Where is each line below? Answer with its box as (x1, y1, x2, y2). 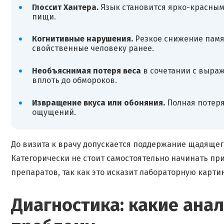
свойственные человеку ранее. (31, 43, 154, 53)
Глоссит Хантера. (31, 2, 98, 12)
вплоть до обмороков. (31, 75, 117, 85)
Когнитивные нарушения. (31, 34, 133, 44)
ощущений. (31, 107, 76, 117)
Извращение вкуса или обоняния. (31, 97, 165, 107)
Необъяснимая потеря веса (31, 65, 141, 75)
